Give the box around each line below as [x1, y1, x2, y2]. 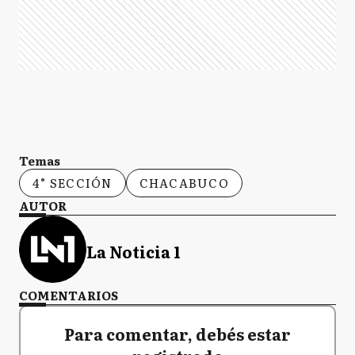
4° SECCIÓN [32, 174, 113, 192]
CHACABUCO [139, 174, 229, 192]
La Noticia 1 [86, 239, 181, 263]
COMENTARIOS [19, 286, 118, 304]
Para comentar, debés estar [64, 322, 291, 345]
